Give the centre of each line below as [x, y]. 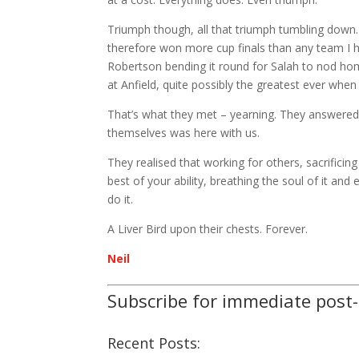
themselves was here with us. [184, 132]
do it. [121, 199]
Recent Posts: [154, 343]
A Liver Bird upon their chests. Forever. [208, 228]
